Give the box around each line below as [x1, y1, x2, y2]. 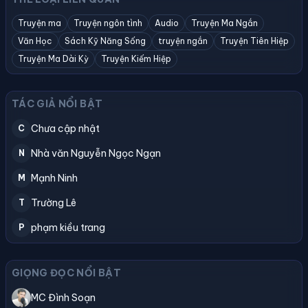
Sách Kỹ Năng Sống [65, 36, 146, 46]
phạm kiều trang [31, 221, 105, 234]
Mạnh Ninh [31, 172, 78, 184]
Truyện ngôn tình [74, 18, 142, 28]
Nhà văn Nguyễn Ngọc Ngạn [31, 147, 161, 159]
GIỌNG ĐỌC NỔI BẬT [12, 267, 121, 279]
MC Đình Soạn [31, 291, 96, 304]
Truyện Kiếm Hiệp [101, 54, 171, 64]
